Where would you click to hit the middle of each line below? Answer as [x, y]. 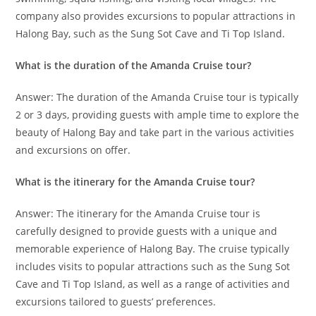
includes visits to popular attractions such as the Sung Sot [153, 266]
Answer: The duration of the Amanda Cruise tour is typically [157, 97]
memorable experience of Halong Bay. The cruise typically [153, 249]
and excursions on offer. [73, 150]
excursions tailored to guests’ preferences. [116, 302]
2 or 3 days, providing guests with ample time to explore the [158, 115]
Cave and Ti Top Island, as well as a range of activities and [153, 284]
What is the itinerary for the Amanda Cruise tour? [135, 182]
